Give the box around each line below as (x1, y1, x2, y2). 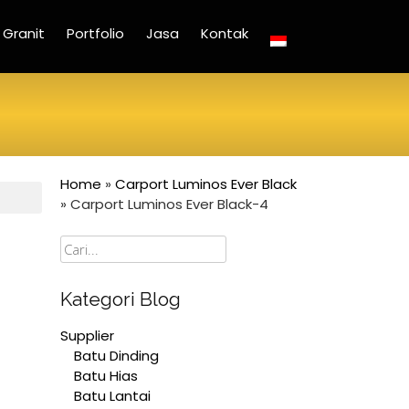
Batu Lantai (74, 385, 151, 405)
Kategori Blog (60, 288, 181, 310)
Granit (3, 24, 45, 43)
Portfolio (67, 24, 124, 43)
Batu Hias (74, 365, 138, 385)
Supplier (60, 325, 114, 345)
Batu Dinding (74, 345, 159, 365)
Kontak (201, 24, 248, 43)
